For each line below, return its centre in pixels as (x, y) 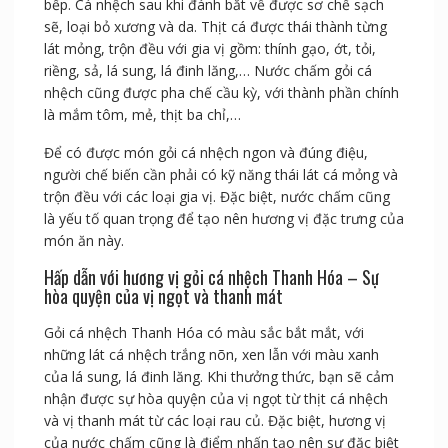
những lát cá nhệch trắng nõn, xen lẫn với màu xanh (211, 355)
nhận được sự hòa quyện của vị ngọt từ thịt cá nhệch (215, 399)
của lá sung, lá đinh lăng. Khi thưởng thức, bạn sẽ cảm (218, 377)
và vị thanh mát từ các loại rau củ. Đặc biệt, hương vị (214, 421)
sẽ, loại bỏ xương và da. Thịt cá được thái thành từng (215, 27)
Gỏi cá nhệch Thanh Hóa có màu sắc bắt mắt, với (203, 333)
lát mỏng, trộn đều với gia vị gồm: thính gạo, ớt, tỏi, (209, 49)
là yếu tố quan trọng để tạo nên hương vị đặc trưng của (223, 219)
